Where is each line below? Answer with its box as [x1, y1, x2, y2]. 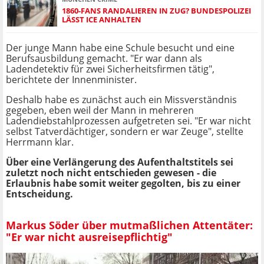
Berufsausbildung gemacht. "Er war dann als [6, 52, 202, 65]
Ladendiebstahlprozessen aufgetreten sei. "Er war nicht [6, 114, 251, 128]
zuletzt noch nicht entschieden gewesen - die [6, 166, 216, 180]
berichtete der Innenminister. [6, 73, 137, 87]
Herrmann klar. [6, 136, 74, 149]
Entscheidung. [6, 187, 73, 201]
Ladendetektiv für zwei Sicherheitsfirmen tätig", [6, 62, 214, 76]
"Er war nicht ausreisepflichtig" [6, 229, 173, 244]
